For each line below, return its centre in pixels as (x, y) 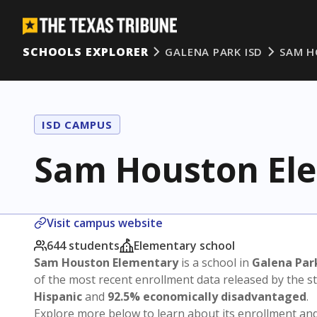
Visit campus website (105, 223)
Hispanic (58, 296)
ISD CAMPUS (77, 125)
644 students (83, 246)
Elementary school (184, 246)
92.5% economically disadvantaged (207, 296)
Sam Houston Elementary (106, 263)
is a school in (215, 263)
